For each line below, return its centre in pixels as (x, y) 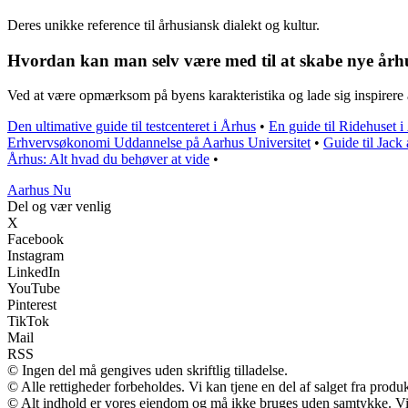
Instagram (36, 256)
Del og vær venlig (59, 207)
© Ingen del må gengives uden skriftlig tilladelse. (148, 371)
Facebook (36, 240)
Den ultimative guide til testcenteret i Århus (132, 127)
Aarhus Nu (39, 190)
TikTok (28, 321)
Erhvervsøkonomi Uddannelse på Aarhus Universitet (159, 143)
